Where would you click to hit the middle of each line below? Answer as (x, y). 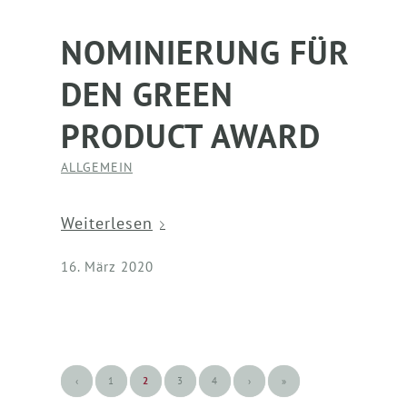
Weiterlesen (107, 223)
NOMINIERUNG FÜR (205, 53)
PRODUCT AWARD (191, 136)
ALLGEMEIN (97, 167)
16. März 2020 (107, 267)
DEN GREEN (147, 94)
